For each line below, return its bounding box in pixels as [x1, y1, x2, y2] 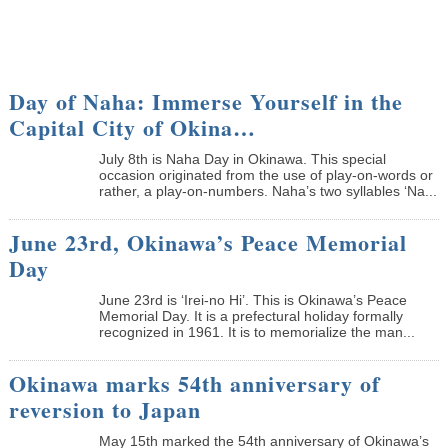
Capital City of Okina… [8, 110, 256, 144]
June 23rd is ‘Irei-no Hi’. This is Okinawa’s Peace [98, 291, 407, 308]
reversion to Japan [8, 392, 201, 426]
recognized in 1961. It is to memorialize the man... [98, 323, 415, 340]
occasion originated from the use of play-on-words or [98, 166, 433, 183]
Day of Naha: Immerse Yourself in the [8, 84, 403, 118]
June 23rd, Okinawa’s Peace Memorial [8, 225, 407, 259]
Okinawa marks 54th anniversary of [8, 366, 380, 400]
